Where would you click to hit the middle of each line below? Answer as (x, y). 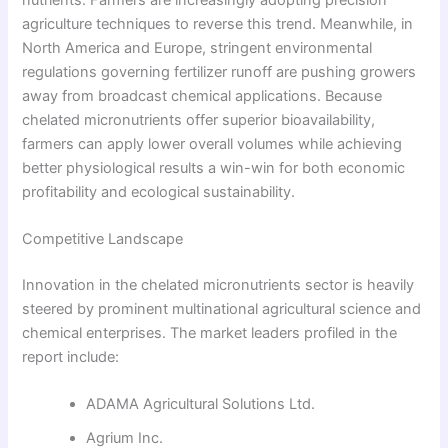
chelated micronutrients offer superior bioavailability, (199, 119)
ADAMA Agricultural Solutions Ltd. (201, 404)
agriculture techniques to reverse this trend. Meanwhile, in (218, 23)
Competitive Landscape (103, 239)
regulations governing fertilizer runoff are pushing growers (219, 71)
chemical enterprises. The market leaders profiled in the (210, 332)
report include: (71, 356)
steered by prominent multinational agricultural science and (222, 308)
